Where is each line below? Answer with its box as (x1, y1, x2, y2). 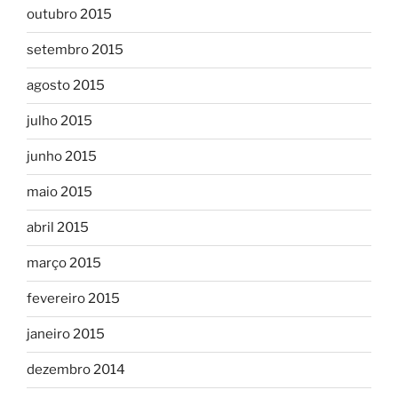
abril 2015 (27, 219, 89, 236)
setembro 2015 (27, 42, 123, 59)
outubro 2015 (27, 6, 112, 23)
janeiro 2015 (27, 326, 105, 343)
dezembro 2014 (27, 362, 125, 378)
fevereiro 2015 (27, 291, 120, 307)
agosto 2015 (27, 77, 105, 94)
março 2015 (27, 255, 101, 272)
